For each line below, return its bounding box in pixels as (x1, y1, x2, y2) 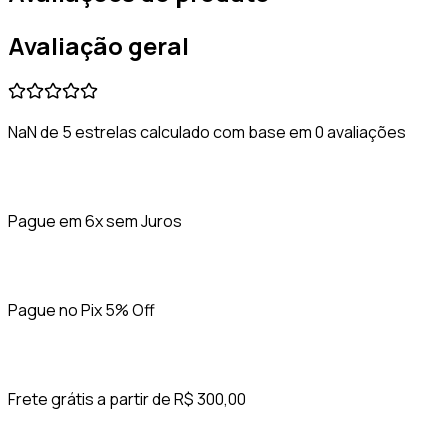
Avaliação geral (8, 29, 189, 63)
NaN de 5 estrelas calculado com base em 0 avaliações (8, 121, 406, 143)
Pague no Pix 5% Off (8, 299, 155, 321)
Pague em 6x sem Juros (8, 210, 182, 232)
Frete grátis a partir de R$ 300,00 (8, 388, 246, 410)
